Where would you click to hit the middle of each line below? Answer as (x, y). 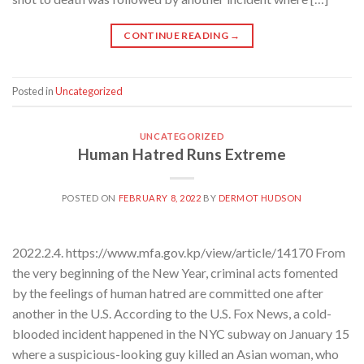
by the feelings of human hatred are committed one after (168, 293)
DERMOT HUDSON (260, 198)
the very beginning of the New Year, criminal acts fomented (175, 273)
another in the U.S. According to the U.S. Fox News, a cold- (172, 314)
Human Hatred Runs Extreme (182, 154)
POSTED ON (90, 198)
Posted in (34, 91)
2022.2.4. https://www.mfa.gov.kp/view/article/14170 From (179, 253)
